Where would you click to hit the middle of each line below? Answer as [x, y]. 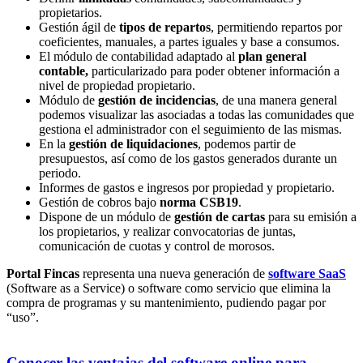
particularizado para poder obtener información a [214, 70]
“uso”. [23, 317]
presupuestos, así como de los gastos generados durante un [188, 158]
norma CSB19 [199, 202]
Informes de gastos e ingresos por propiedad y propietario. [187, 187]
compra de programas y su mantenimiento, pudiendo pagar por [166, 302]
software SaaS [307, 273]
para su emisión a [311, 216]
